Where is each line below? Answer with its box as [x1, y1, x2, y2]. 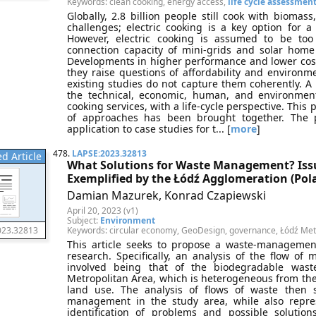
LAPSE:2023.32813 [72, 147, 147, 159]
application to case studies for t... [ [67, 122, 231, 135]
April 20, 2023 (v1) [67, 205, 138, 217]
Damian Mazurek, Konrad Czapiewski [67, 188, 266, 203]
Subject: [67, 214, 100, 226]
